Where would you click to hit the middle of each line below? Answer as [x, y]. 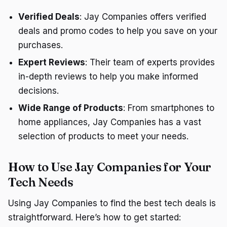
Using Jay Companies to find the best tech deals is [112, 203]
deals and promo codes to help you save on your [118, 31]
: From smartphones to [169, 108]
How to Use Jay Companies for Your [110, 167]
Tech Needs [41, 182]
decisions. [39, 90]
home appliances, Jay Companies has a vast [110, 122]
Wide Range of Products [71, 108]
